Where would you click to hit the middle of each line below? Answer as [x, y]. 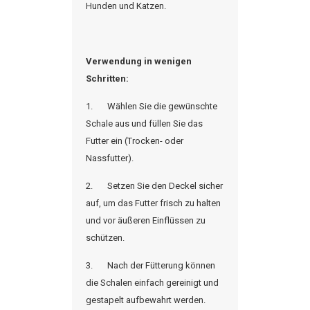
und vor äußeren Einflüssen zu [146, 220]
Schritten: [107, 79]
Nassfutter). [110, 158]
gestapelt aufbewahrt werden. [146, 300]
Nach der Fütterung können [161, 265]
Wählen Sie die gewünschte [162, 106]
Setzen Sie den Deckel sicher [165, 186]
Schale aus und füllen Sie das [144, 124]
